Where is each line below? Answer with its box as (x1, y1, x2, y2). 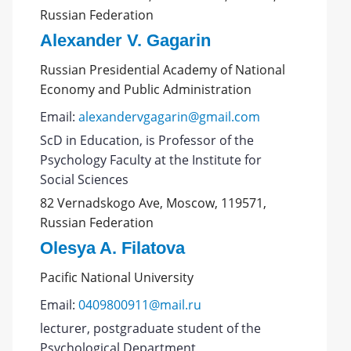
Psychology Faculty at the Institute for (40, 151, 262, 168)
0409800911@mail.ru (78, 296, 202, 313)
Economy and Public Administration (40, 81, 252, 98)
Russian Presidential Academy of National (40, 61, 286, 78)
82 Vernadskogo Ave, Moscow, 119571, (40, 194, 267, 212)
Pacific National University (40, 269, 194, 286)
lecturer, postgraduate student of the (40, 320, 262, 337)
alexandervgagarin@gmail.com (78, 108, 261, 125)
